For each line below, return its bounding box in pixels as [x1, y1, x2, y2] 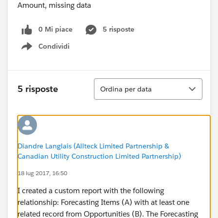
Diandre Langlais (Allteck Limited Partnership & [18, 141, 169, 150]
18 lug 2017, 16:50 [18, 168, 67, 177]
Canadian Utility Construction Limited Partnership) [18, 151, 181, 161]
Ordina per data [100, 84, 152, 93]
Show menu [31, 47, 70, 56]
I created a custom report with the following [18, 185, 164, 195]
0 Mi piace [38, 25, 73, 34]
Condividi [38, 41, 70, 51]
